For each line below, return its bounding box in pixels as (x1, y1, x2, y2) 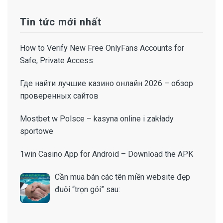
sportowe (20, 126, 53, 136)
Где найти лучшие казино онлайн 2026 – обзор (20, 79, 193, 89)
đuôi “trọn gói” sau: (55, 185, 120, 195)
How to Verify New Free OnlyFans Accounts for (20, 43, 184, 53)
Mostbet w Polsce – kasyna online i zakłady (20, 114, 174, 124)
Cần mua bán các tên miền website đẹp (55, 172, 190, 182)
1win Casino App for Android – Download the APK (20, 149, 193, 159)
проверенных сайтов (20, 91, 99, 101)
